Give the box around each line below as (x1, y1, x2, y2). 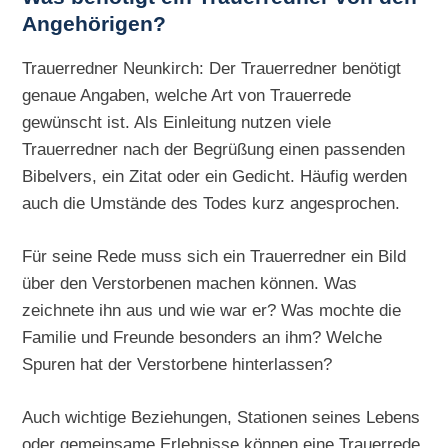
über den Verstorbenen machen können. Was (22, 272, 358, 293)
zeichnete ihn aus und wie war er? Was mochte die (22, 299, 402, 320)
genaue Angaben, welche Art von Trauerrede (22, 85, 352, 106)
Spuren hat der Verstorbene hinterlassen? (22, 353, 333, 374)
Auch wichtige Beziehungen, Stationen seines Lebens (22, 406, 421, 427)
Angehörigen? (22, 11, 167, 36)
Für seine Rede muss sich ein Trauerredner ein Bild (22, 245, 407, 266)
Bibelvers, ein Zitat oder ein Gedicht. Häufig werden (22, 166, 408, 187)
